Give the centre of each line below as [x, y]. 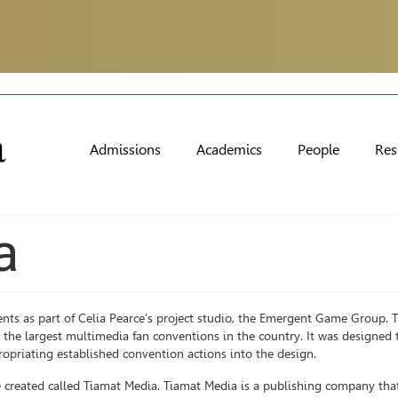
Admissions [125, 150]
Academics [229, 150]
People [318, 150]
